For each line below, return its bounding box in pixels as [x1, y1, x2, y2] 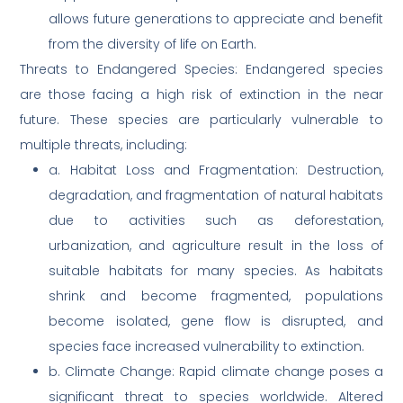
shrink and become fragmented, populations [49, 287, 383, 306]
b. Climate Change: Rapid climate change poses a [49, 363, 383, 381]
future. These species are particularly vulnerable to [20, 111, 383, 130]
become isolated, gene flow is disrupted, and [49, 312, 383, 331]
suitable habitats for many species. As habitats [49, 262, 383, 281]
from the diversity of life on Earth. [49, 35, 257, 54]
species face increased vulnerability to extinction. [49, 337, 365, 356]
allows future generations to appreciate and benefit [49, 10, 383, 29]
